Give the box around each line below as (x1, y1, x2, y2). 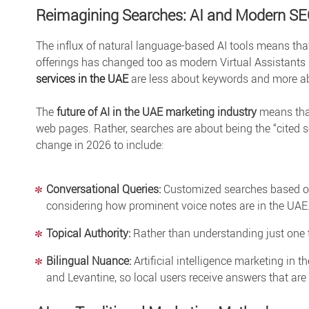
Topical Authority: (46, 225, 130, 241)
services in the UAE (36, 70, 128, 86)
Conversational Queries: (46, 181, 161, 197)
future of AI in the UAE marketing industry (57, 103, 257, 119)
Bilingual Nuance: (46, 252, 131, 268)
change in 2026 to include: (36, 137, 163, 152)
